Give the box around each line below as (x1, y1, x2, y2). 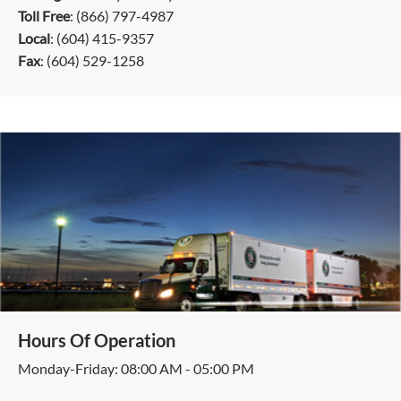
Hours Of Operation (18, 329, 175, 351)
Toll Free (18, 7, 70, 24)
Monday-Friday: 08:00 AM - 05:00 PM (18, 360, 254, 377)
